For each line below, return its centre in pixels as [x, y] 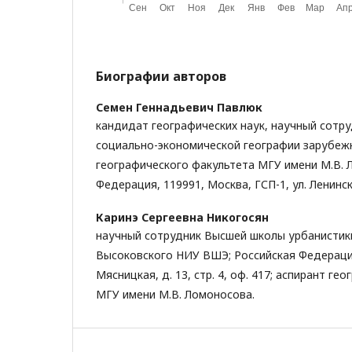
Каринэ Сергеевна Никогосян [182, 217]
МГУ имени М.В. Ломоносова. [175, 294]
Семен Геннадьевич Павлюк [179, 107]
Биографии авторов [161, 76]
